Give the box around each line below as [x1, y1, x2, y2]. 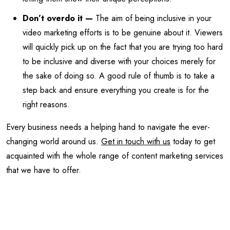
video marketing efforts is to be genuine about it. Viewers [23, 26, 223, 39]
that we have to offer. [6, 164, 84, 176]
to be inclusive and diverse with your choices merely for [23, 55, 216, 67]
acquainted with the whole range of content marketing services [6, 149, 223, 162]
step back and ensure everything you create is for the [23, 84, 209, 96]
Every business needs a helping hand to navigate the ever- [6, 121, 210, 133]
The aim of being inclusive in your [95, 12, 212, 24]
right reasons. [23, 98, 72, 110]
